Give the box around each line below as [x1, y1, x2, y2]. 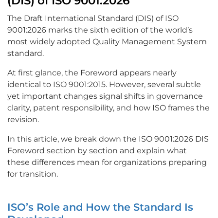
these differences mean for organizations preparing [7, 158, 207, 167]
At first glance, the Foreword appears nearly [7, 68, 177, 78]
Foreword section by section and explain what [7, 146, 187, 156]
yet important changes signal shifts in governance [7, 91, 203, 101]
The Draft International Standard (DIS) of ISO [7, 14, 179, 23]
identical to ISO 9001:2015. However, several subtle [7, 80, 201, 90]
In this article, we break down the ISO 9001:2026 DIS [7, 134, 209, 144]
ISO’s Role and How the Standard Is [7, 201, 193, 214]
